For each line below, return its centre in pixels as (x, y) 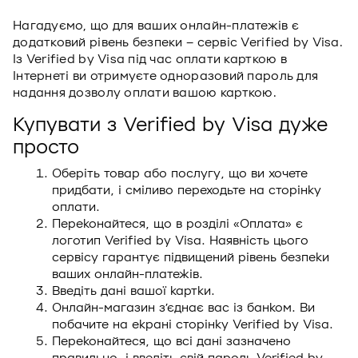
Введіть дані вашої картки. (133, 291)
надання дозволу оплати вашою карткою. (145, 93)
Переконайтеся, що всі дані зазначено (171, 341)
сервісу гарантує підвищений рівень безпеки (191, 257)
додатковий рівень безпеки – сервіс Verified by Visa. (178, 42)
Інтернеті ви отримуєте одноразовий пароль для (166, 76)
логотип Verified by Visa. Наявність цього (180, 241)
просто (46, 148)
